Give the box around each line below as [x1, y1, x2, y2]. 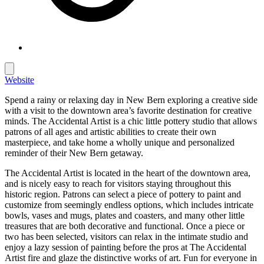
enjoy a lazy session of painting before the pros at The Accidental [5, 242, 246, 252]
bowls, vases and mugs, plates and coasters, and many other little [5, 210, 245, 220]
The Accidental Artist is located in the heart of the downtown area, [5, 167, 250, 178]
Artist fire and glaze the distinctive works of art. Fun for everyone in [5, 252, 257, 263]
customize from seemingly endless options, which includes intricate [5, 199, 253, 210]
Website [5, 74, 34, 85]
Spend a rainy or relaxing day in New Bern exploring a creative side [5, 94, 258, 105]
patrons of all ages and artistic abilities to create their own [5, 126, 216, 137]
